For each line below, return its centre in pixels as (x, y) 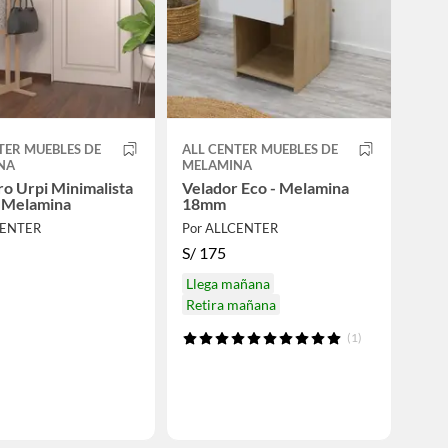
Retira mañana (230, 305)
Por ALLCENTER (229, 228)
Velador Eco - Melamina (265, 188)
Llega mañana (227, 284)
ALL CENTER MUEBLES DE (259, 149)
